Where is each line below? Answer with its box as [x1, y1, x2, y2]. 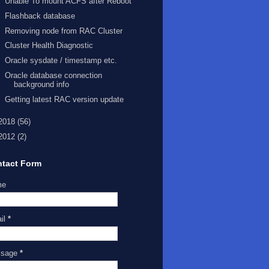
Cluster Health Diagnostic [5, 41, 94, 50]
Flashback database [5, 11, 76, 20]
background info [14, 79, 70, 89]
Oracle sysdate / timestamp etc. [5, 56, 118, 65]
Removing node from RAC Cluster [5, 26, 123, 35]
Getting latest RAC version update [5, 94, 124, 104]
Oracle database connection [5, 70, 103, 80]
